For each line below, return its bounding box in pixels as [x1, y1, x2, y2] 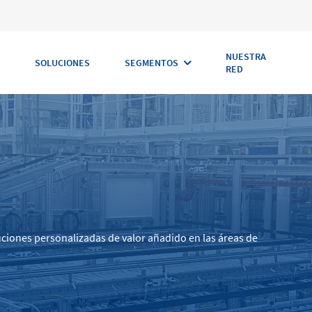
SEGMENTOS [124, 56, 178, 69]
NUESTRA [225, 50, 266, 63]
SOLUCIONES [34, 56, 90, 69]
